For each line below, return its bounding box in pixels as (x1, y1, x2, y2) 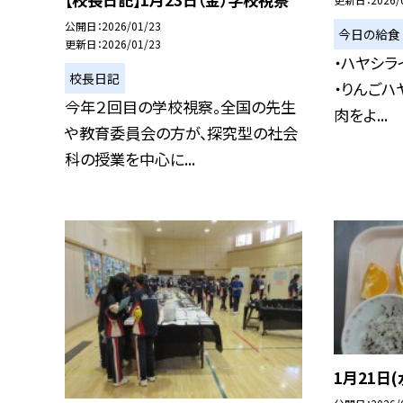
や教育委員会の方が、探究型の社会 (65, 121, 298, 144)
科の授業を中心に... (65, 147, 195, 170)
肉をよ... (333, 103, 388, 126)
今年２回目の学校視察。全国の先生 (65, 94, 296, 118)
